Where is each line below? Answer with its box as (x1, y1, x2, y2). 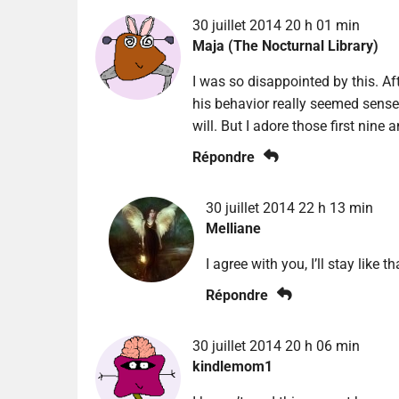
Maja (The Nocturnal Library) (191, 37, 379, 55)
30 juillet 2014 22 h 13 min (205, 199, 373, 217)
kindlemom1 (191, 358, 273, 376)
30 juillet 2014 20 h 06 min (191, 338, 360, 355)
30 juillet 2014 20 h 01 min (191, 17, 360, 35)
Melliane (205, 220, 261, 238)
